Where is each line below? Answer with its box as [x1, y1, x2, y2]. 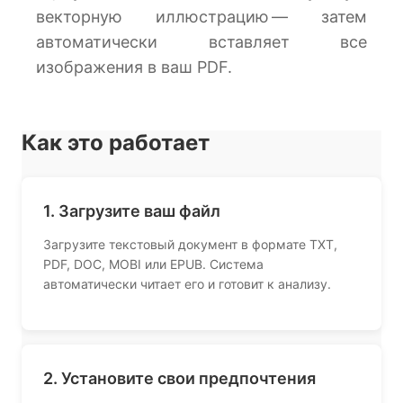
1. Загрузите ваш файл [43, 201, 220, 220]
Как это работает [22, 130, 210, 156]
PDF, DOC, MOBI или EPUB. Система [43, 256, 264, 272]
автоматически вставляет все [36, 32, 367, 51]
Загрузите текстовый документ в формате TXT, [43, 237, 337, 252]
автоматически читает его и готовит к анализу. [43, 276, 331, 291]
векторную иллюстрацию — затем [36, 7, 367, 26]
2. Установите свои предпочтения [43, 369, 316, 388]
